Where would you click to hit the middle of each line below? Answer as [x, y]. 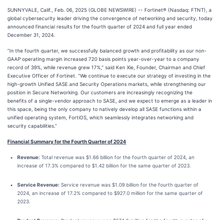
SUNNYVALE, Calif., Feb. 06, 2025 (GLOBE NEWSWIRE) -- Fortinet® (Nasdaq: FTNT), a [110, 10]
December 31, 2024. [31, 35]
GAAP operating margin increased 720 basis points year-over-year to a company [103, 59]
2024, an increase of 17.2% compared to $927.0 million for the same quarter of [110, 193]
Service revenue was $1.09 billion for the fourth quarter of [129, 185]
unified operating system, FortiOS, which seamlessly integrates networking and [100, 117]
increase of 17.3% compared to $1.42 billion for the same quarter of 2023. [104, 165]
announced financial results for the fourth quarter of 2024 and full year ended [100, 27]
